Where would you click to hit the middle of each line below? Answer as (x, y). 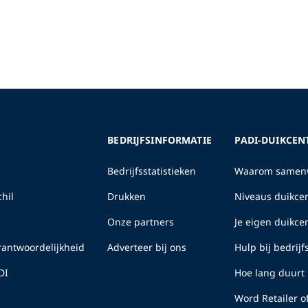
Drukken (127, 196)
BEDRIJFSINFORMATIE (159, 140)
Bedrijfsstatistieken (152, 170)
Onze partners (141, 221)
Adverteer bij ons (147, 247)
